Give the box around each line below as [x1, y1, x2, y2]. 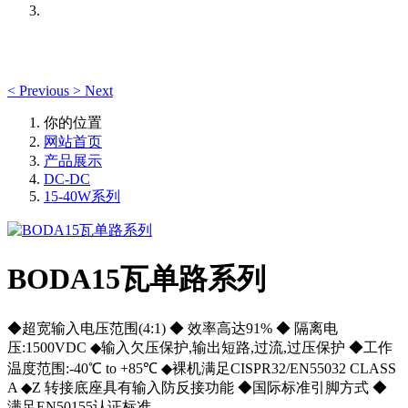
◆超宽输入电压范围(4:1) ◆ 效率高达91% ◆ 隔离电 [7, 320, 338, 336]
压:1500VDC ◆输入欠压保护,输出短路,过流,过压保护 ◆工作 [7, 339, 393, 355]
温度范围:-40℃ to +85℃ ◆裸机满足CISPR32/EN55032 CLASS [7, 360, 396, 376]
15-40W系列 [44, 189, 120, 204]
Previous [19, 83, 69, 98]
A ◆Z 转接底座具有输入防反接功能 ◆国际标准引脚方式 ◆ [7, 379, 387, 395]
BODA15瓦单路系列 [7, 262, 266, 296]
